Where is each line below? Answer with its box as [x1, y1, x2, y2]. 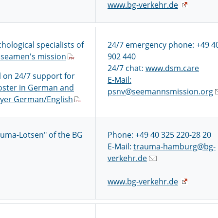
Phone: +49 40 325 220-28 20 [108, 129, 211, 140]
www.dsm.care [145, 63, 199, 73]
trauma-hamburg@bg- [133, 141, 216, 152]
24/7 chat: [108, 63, 145, 73]
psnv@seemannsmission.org [108, 86, 213, 97]
